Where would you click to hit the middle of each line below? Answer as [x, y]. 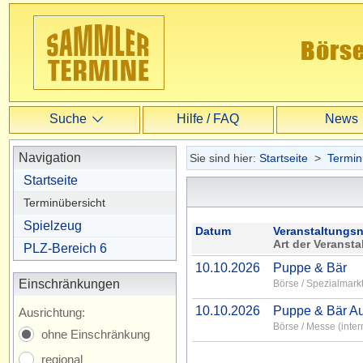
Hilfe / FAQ [208, 119]
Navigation [50, 158]
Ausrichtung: [52, 312]
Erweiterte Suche [96, 193]
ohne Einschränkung [96, 334]
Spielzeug [53, 226]
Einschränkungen [69, 284]
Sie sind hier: [224, 158]
